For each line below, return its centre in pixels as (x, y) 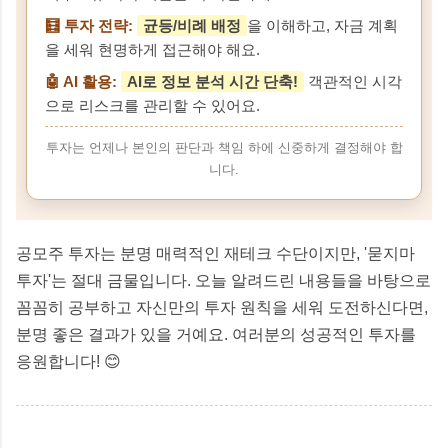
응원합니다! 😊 (68, 361)
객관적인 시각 (353, 81)
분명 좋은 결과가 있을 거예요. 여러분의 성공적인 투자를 (216, 334)
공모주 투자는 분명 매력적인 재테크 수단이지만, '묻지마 (215, 253)
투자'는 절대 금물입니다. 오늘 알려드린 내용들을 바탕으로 (223, 280)
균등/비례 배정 (192, 25)
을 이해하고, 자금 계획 (322, 25)
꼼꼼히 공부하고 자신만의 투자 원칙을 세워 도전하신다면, (222, 307)
